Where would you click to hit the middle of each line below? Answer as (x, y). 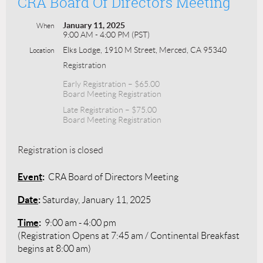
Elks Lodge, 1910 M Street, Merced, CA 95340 (145, 50)
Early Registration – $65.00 (111, 84)
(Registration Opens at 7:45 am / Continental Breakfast (129, 235)
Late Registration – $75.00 (110, 109)
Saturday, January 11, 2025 (97, 200)
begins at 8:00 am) (54, 248)
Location (42, 50)
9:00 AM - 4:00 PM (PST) (106, 34)
